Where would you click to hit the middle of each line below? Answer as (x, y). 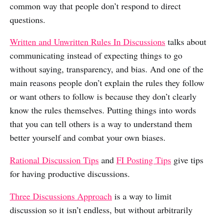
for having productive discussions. (70, 174)
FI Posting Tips (144, 160)
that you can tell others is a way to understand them (101, 124)
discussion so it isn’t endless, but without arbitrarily (101, 210)
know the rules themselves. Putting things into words (103, 110)
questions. (28, 19)
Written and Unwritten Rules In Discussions (88, 42)
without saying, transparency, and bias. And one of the (107, 69)
